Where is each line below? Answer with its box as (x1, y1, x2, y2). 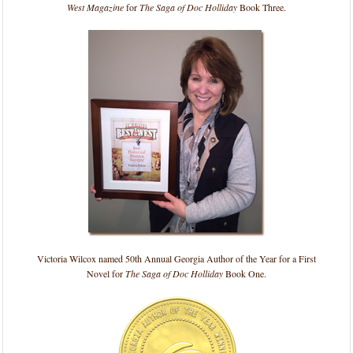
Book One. (223, 267, 266, 280)
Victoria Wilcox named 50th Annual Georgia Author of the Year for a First (37, 252, 316, 265)
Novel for (87, 267, 125, 280)
